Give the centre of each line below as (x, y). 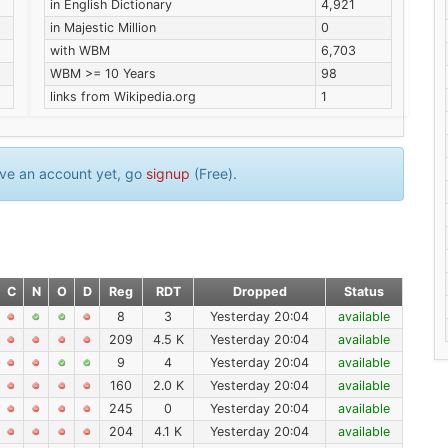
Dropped (259, 291)
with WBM (80, 50)
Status (364, 291)
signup (168, 173)
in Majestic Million (103, 27)
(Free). (213, 173)
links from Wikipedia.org (123, 96)
